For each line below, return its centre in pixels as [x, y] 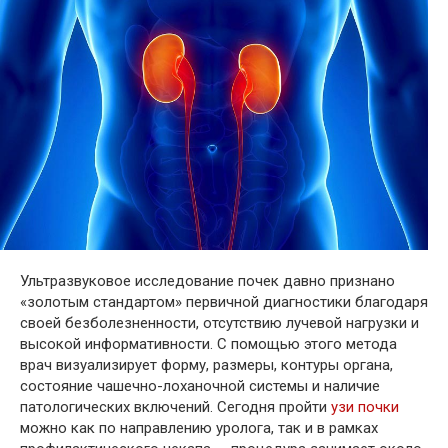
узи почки [365, 407]
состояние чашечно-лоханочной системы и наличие [200, 386]
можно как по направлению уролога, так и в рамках [199, 428]
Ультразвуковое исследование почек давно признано [207, 281]
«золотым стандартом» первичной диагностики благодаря [224, 302]
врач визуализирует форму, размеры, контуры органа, [206, 365]
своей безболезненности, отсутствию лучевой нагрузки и [219, 323]
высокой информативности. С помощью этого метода [208, 344]
